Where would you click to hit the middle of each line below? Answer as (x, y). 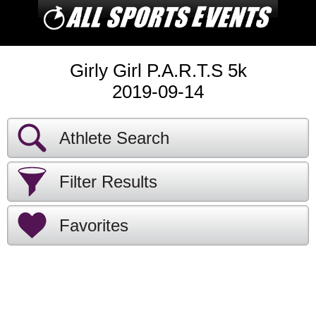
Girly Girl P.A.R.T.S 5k (158, 71)
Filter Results (108, 182)
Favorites (94, 225)
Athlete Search (114, 138)
